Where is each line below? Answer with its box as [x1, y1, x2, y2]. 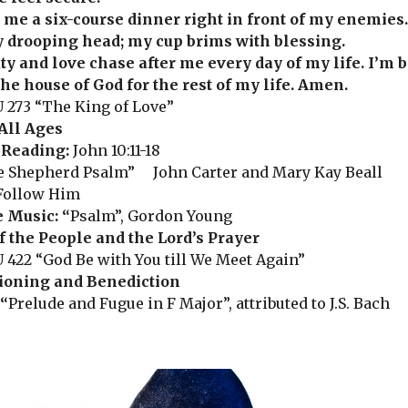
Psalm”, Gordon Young [70, 207, 232, 226]
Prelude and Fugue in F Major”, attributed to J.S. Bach [8, 294, 390, 313]
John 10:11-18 [73, 141, 160, 160]
